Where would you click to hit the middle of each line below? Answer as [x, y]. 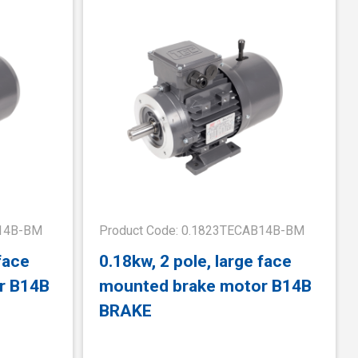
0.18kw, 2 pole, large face [196, 261]
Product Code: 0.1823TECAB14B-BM [202, 231]
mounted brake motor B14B [206, 285]
